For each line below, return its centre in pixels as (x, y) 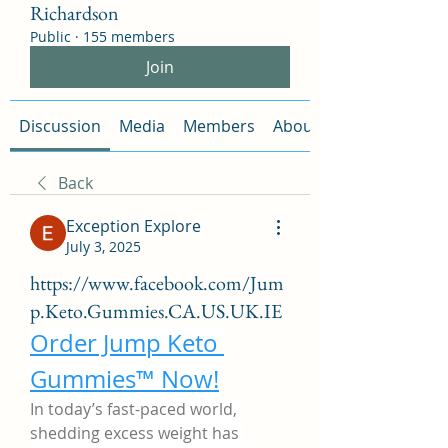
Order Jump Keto (124, 343)
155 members (129, 36)
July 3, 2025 (103, 246)
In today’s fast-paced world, (133, 409)
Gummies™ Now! (124, 379)
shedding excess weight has (134, 433)
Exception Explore (133, 226)
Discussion (60, 126)
